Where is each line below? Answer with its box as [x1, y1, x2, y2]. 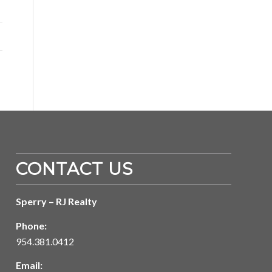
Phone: [16, 219, 47, 231]
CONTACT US [16, 158, 134, 180]
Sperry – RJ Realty [16, 195, 98, 208]
